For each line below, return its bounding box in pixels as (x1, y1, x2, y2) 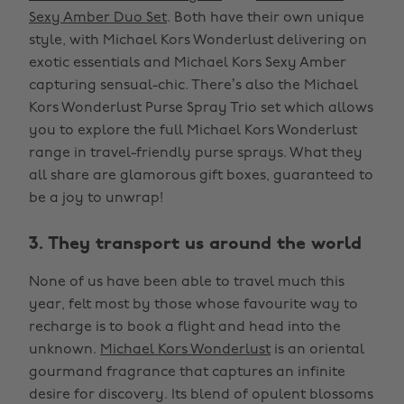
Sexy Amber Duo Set (29, 11, 167, 25)
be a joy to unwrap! (29, 191, 163, 206)
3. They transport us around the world (29, 235, 362, 253)
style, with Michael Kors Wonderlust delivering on (29, 33, 367, 48)
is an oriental (271, 343, 364, 357)
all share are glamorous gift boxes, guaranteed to (29, 169, 373, 183)
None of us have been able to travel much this (29, 275, 344, 289)
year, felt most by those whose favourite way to (29, 298, 358, 312)
